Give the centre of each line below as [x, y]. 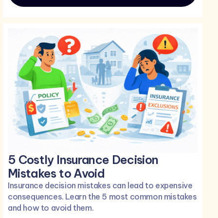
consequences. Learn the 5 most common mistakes [102, 196]
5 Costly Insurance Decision [83, 159]
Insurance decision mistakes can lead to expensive [100, 185]
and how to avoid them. [51, 208]
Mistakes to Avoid [56, 173]
